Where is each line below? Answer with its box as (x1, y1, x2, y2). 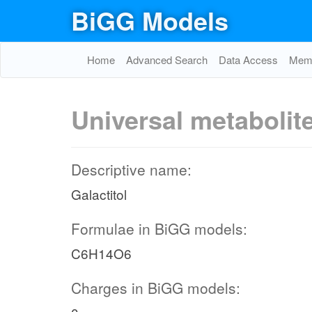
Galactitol (71, 185, 127, 203)
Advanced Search (126, 52, 208, 67)
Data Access (219, 52, 278, 67)
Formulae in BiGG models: (71, 218, 247, 239)
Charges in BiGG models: (71, 277, 240, 298)
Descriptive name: (71, 159, 192, 180)
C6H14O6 (71, 244, 132, 263)
